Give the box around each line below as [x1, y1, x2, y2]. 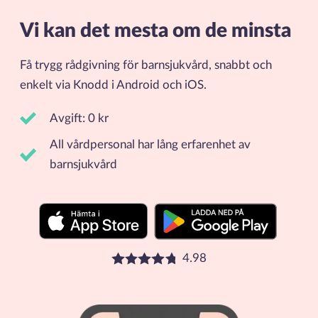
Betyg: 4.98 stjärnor [38, 255, 143, 267]
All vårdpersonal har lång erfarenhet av [49, 138, 251, 150]
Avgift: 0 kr [49, 112, 109, 124]
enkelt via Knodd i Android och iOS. [19, 79, 207, 92]
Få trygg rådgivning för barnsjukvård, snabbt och [19, 60, 272, 72]
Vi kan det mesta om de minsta [19, 21, 291, 40]
